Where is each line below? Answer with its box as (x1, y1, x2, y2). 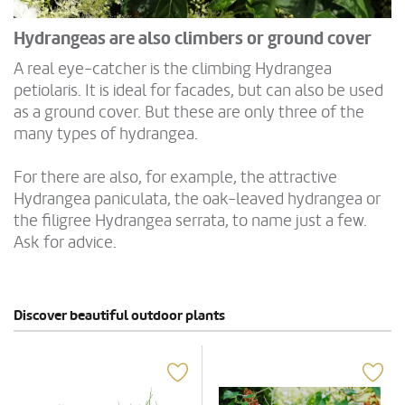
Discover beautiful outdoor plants (14, 306, 225, 325)
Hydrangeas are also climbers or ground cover (14, 27, 372, 50)
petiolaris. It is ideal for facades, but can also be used (14, 80, 383, 100)
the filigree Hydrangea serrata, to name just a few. (14, 210, 367, 231)
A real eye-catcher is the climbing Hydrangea (14, 58, 332, 79)
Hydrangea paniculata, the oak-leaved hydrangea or (14, 188, 381, 209)
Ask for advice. (14, 231, 117, 252)
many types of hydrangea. (14, 123, 198, 144)
